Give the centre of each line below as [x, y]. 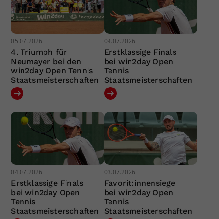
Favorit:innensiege [140, 183]
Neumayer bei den [46, 62]
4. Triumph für [39, 52]
